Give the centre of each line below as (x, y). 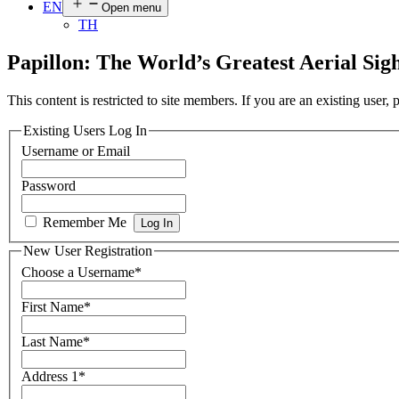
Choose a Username (78, 272)
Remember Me (85, 223)
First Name (53, 307)
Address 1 (50, 376)
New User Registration (88, 251)
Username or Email (76, 151)
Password (49, 186)
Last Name (52, 342)
